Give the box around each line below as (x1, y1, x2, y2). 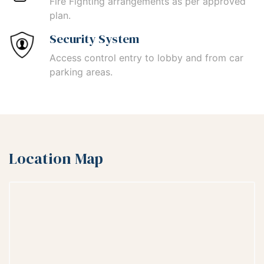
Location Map (9, 148, 103, 170)
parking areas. (49, 66, 113, 78)
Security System (49, 30, 140, 48)
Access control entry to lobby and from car (49, 52, 243, 64)
